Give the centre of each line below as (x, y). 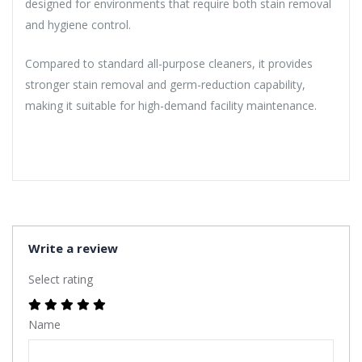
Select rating (61, 279)
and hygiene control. (78, 24)
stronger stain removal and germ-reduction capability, (165, 84)
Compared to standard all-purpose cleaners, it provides (169, 63)
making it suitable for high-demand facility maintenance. (171, 105)
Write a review (73, 248)
